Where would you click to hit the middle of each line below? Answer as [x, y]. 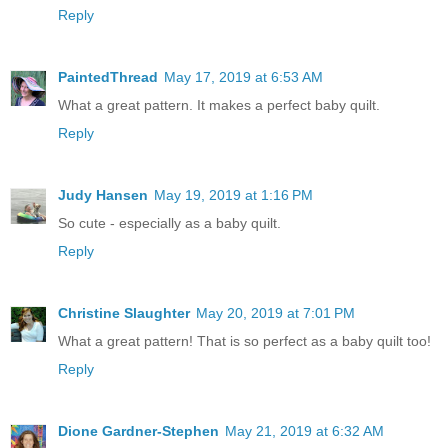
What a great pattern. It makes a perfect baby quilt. [219, 104]
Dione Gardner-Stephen [138, 430]
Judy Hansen [103, 194]
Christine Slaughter [124, 312]
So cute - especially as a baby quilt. [169, 222]
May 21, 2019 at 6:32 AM [304, 430]
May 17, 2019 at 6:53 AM [243, 76]
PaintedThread [108, 76]
